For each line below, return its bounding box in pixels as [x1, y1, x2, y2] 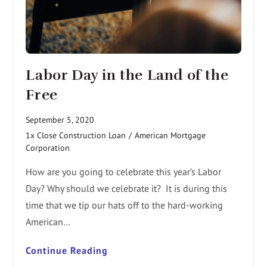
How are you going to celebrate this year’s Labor [26, 166, 222, 178]
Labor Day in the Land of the [26, 66, 229, 85]
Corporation [26, 142, 70, 154]
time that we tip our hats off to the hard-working [26, 199, 223, 212]
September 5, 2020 [26, 114, 95, 126]
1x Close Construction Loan [26, 130, 126, 141]
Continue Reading [26, 244, 108, 257]
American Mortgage [135, 130, 206, 141]
